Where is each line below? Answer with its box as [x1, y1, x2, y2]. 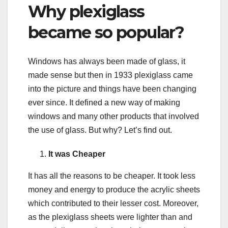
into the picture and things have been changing [28, 84, 196, 93]
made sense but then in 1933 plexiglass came [28, 70, 193, 79]
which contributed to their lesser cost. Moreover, [28, 198, 198, 208]
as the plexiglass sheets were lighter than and [28, 212, 192, 221]
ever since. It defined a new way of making [28, 98, 180, 107]
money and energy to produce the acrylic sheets [28, 185, 200, 194]
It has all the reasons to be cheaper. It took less [28, 171, 195, 180]
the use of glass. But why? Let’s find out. [28, 125, 172, 134]
